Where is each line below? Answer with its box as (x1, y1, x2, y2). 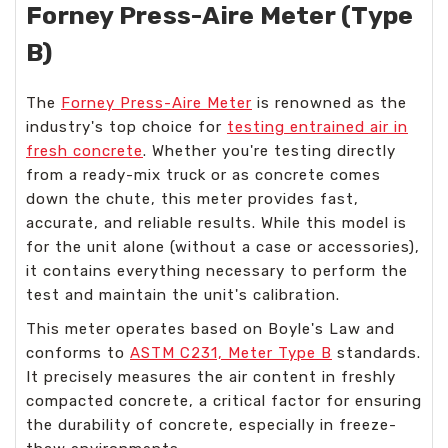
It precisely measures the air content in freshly (26, 368, 396, 386)
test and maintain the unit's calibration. (26, 286, 340, 304)
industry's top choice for (26, 118, 227, 136)
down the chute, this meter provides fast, (26, 190, 359, 208)
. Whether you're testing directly (143, 142, 396, 160)
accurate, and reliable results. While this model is (26, 214, 407, 232)
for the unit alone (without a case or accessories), (26, 238, 420, 256)
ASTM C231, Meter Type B (130, 344, 332, 362)
